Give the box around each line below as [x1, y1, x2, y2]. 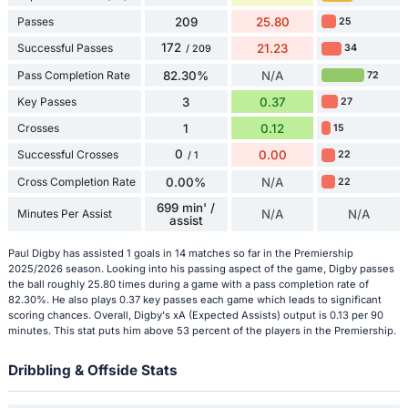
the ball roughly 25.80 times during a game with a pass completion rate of [7, 277, 369, 291]
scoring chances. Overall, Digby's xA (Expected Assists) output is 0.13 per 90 [7, 308, 383, 321]
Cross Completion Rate [16, 174, 136, 189]
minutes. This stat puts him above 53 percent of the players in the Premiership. [7, 323, 396, 337]
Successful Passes [16, 41, 113, 56]
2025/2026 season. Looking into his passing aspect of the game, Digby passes [7, 261, 394, 275]
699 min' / [157, 200, 216, 216]
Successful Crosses [16, 148, 118, 162]
